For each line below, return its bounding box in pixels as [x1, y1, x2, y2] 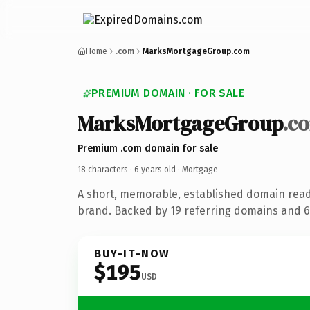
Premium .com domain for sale [77, 142, 218, 154]
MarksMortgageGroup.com [143, 46, 250, 56]
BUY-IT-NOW [94, 246, 170, 260]
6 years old [134, 164, 176, 174]
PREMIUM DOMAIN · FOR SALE [91, 86, 244, 100]
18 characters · [77, 164, 134, 174]
